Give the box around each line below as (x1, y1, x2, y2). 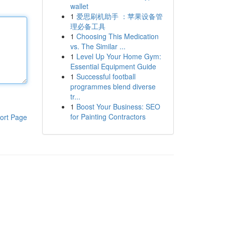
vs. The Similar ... (70, 41, 126, 51)
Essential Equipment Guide (70, 61, 156, 71)
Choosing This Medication (76, 31, 159, 41)
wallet (70, 1, 88, 11)
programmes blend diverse (70, 81, 156, 91)
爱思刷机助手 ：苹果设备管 (76, 11, 163, 21)
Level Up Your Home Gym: (76, 51, 161, 61)
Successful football (76, 71, 136, 81)
